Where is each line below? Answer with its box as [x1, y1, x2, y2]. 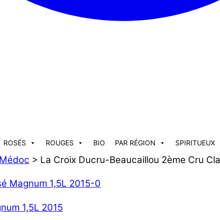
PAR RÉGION [115, 138, 156, 147]
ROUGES [46, 138, 74, 147]
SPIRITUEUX [175, 138, 215, 147]
